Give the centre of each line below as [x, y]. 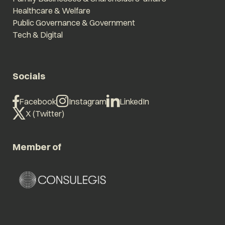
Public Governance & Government [74, 22]
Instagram [87, 101]
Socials [29, 76]
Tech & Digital [37, 34]
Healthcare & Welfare [51, 10]
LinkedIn [134, 101]
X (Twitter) [45, 113]
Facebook [37, 101]
